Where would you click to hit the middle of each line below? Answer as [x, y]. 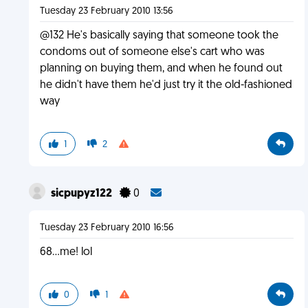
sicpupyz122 [82, 194]
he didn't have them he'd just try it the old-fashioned [166, 85]
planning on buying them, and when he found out [161, 69]
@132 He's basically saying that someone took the [159, 36]
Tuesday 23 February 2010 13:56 [106, 11]
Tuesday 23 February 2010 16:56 [107, 228]
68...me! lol [66, 252]
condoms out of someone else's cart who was [152, 52]
